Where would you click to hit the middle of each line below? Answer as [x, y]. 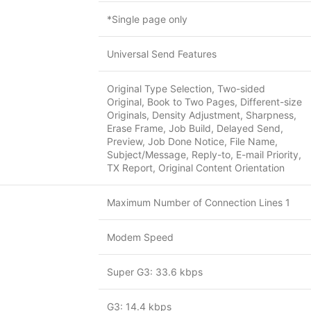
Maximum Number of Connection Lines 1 [199, 202]
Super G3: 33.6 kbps [155, 272]
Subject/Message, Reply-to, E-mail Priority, [204, 154]
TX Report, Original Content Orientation [196, 168]
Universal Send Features [162, 54]
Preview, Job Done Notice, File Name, [192, 141]
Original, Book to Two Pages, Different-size [204, 102]
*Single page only [147, 19]
